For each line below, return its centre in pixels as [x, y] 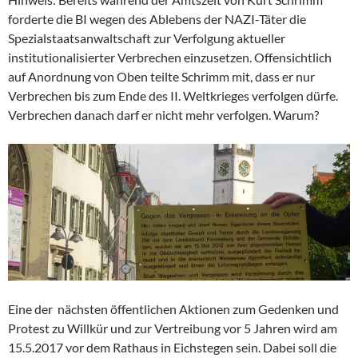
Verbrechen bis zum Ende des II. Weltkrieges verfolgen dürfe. [173, 95]
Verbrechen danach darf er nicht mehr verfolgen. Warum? [163, 114]
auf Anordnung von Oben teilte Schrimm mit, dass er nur [161, 76]
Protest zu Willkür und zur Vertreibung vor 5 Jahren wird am [173, 328]
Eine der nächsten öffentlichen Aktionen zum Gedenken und [173, 309]
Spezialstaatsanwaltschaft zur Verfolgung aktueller [147, 38]
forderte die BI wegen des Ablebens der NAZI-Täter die [157, 18]
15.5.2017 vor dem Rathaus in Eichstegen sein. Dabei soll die [172, 348]
